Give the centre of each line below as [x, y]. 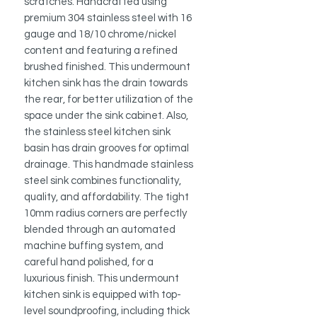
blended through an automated [100, 230]
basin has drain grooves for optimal [106, 149]
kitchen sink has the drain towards [106, 83]
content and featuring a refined [101, 51]
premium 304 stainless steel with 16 [108, 18]
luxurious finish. [59, 279]
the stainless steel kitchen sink [97, 132]
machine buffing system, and [94, 246]
